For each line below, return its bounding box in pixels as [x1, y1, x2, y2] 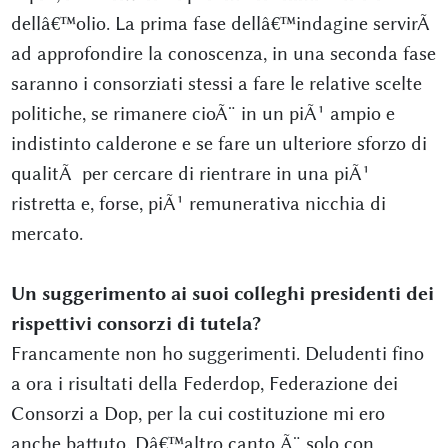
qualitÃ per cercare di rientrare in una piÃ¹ [10, 162, 370, 185]
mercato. [10, 222, 83, 245]
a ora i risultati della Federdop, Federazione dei [10, 372, 398, 395]
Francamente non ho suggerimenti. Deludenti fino [10, 342, 424, 365]
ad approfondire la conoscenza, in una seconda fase [10, 42, 436, 65]
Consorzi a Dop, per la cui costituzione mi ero [10, 402, 385, 425]
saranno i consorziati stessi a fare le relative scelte [10, 72, 422, 95]
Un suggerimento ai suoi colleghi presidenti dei [10, 282, 434, 305]
